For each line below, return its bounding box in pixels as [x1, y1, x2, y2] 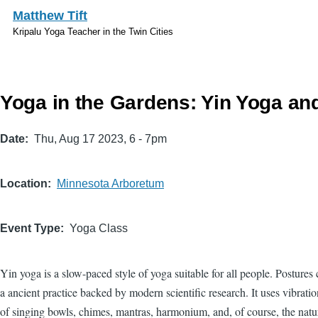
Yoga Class [70, 221, 128, 234]
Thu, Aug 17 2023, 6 [34, 132, 136, 145]
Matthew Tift [13, 9, 87, 23]
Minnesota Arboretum [57, 177, 164, 190]
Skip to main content [13, 4, 115, 16]
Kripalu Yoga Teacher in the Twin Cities [13, 26, 173, 37]
